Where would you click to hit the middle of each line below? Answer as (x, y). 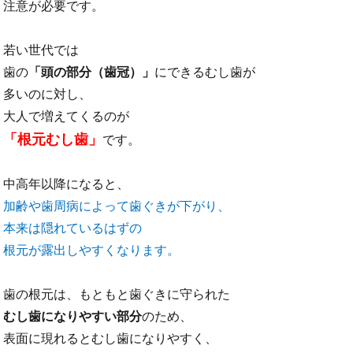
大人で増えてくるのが (67, 117)
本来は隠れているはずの (73, 229)
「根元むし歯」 (53, 140)
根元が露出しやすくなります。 (92, 251)
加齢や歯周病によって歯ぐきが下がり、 (117, 206)
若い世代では (41, 50)
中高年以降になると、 (67, 184)
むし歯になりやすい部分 (73, 317)
